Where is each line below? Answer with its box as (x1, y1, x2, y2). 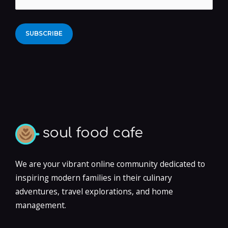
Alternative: (15, 59, 58, 71)
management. (15, 199, 66, 211)
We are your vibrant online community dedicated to (15, 158, 205, 169)
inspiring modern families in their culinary (15, 172, 172, 183)
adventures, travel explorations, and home (15, 185, 173, 197)
